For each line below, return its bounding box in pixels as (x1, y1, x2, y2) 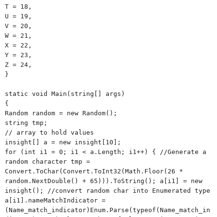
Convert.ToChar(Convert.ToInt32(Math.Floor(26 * (5, 167, 183, 175)
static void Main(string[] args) (5, 90, 125, 97)
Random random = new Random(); (5, 109, 117, 117)
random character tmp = (5, 157, 90, 165)
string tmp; (5, 119, 47, 126)
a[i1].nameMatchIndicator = (5, 196, 106, 204)
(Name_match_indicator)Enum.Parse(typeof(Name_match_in (5, 206, 210, 214)
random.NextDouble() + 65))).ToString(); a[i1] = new (5, 177, 202, 185)
